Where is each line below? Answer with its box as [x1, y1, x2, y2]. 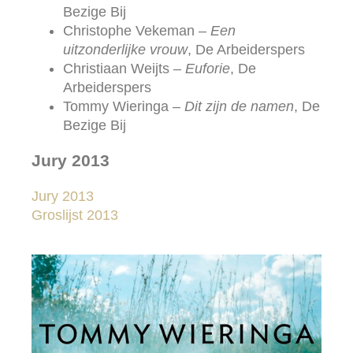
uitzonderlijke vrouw [63, 41, 188, 58]
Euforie [185, 60, 230, 76]
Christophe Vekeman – [63, 22, 210, 39]
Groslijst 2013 [32, 206, 118, 223]
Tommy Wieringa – [63, 98, 184, 114]
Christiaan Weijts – [63, 60, 185, 76]
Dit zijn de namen [184, 98, 294, 114]
